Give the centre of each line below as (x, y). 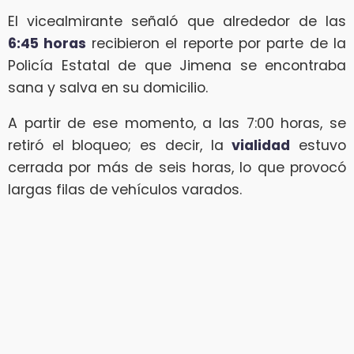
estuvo (318, 146)
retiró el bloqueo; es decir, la (120, 146)
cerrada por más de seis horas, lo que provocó (177, 168)
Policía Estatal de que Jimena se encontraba (177, 65)
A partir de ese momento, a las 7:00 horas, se (177, 124)
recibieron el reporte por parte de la (218, 43)
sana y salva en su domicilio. (108, 87)
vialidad (261, 146)
